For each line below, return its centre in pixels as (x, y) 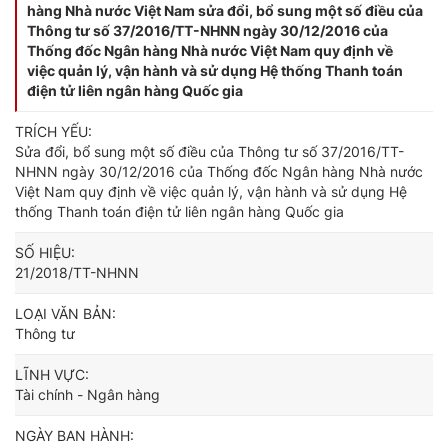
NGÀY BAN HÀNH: (74, 435)
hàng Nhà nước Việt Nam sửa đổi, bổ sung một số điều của (225, 10)
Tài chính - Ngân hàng (87, 394)
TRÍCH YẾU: (53, 131)
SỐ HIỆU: (45, 252)
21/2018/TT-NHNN (77, 272)
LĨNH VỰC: (52, 374)
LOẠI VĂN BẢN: (65, 313)
